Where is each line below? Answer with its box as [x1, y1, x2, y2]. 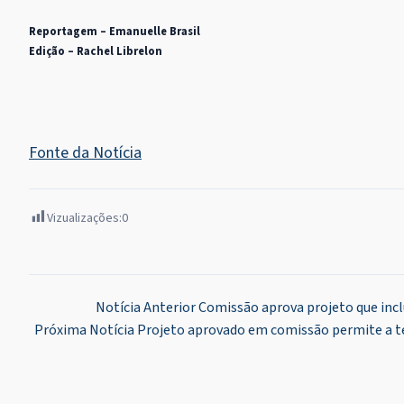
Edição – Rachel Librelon [29, 42, 162, 60]
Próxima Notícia [33, 319, 134, 340]
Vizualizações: [47, 208, 122, 227]
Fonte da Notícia [29, 141, 142, 164]
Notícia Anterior [96, 297, 196, 317]
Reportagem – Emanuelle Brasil [29, 23, 200, 40]
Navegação [28, 296, 133, 328]
